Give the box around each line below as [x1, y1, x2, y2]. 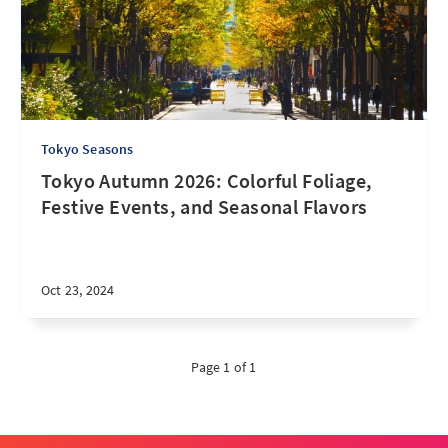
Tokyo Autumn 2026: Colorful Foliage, [41, 168, 373, 193]
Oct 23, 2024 [41, 281, 115, 299]
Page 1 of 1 [191, 358, 257, 376]
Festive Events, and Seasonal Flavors [41, 194, 368, 219]
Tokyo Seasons [41, 140, 134, 158]
